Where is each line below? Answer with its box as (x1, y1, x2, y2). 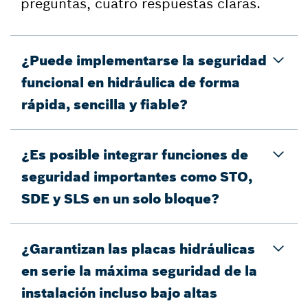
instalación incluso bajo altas (21, 284, 217, 301)
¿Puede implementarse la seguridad (21, 52, 267, 69)
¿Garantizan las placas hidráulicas (21, 240, 255, 257)
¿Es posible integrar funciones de (21, 146, 248, 163)
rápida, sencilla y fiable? (21, 96, 188, 113)
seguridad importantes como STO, (21, 168, 252, 185)
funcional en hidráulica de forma (21, 74, 240, 91)
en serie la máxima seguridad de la (21, 262, 257, 279)
